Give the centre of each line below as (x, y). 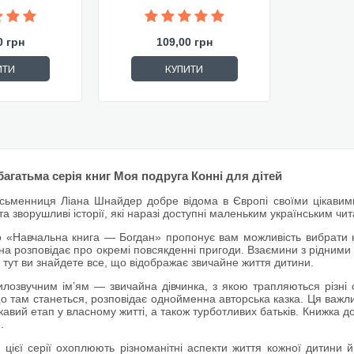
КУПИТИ (184, 69)
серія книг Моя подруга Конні (137, 176)
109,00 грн (184, 42)
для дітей (252, 176)
